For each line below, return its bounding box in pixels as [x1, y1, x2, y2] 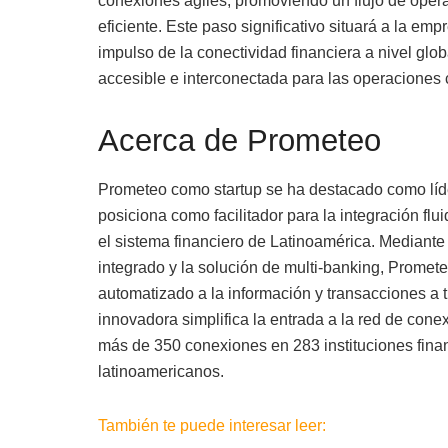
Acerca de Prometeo [97, 122, 381, 158]
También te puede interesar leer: [97, 417, 330, 435]
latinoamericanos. [97, 363, 224, 381]
